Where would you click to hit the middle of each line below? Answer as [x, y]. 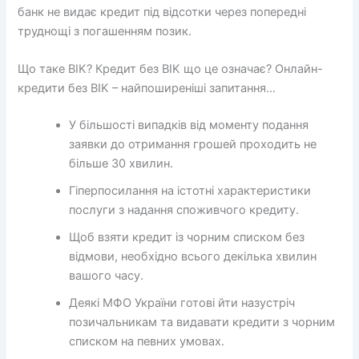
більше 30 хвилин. [121, 163]
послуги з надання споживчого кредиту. [184, 210]
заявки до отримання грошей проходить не [193, 144]
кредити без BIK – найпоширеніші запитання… [147, 89]
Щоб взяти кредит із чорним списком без [187, 237]
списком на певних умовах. [147, 341]
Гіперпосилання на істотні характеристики [190, 191]
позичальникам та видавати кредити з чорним [202, 322]
